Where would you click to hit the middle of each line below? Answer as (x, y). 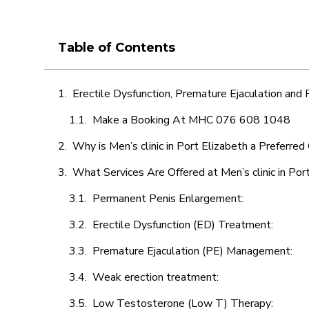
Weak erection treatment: (157, 277)
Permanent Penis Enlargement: (168, 199)
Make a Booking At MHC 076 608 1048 (191, 120)
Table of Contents (117, 48)
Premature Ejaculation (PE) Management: (194, 251)
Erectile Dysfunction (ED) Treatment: (184, 225)
